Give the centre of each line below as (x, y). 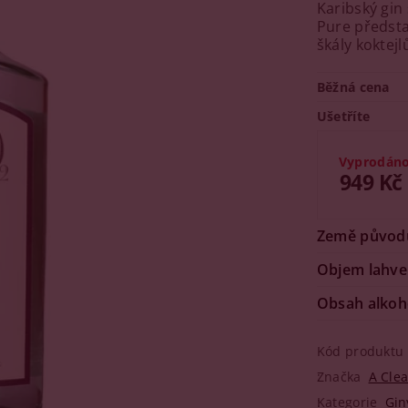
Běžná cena (353, 87)
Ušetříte (343, 116)
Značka (339, 377)
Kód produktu (360, 351)
